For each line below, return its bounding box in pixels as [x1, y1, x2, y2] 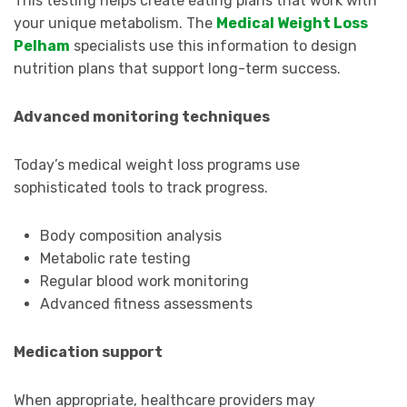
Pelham [14, 37, 70, 55]
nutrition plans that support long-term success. [14, 60, 341, 78]
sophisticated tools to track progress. [14, 179, 268, 197]
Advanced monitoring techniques [14, 108, 270, 126]
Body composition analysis [39, 227, 222, 245]
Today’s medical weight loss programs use [14, 156, 300, 174]
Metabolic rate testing [39, 250, 191, 268]
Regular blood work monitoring [39, 273, 249, 291]
